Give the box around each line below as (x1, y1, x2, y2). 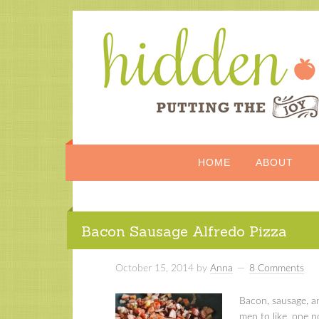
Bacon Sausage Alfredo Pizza (81, 222, 287, 240)
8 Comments (249, 263, 304, 273)
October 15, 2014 (115, 263, 194, 273)
